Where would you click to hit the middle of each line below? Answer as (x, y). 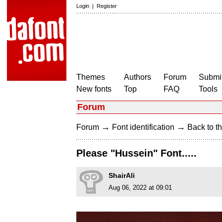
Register (107, 6)
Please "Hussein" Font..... (137, 153)
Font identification (143, 127)
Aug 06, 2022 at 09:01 (140, 188)
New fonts (94, 89)
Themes (91, 77)
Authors (138, 77)
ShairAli (122, 176)
